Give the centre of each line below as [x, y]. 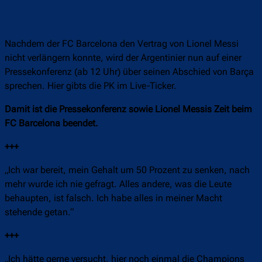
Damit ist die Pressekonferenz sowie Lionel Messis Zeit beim [128, 109]
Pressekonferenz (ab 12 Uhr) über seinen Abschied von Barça [129, 72]
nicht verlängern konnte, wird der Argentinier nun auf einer [123, 58]
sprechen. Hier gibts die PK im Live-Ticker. [91, 86]
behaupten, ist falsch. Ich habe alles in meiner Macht [113, 198]
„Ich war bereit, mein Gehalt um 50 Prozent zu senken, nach [127, 170]
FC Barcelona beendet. [51, 123]
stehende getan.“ [39, 212]
